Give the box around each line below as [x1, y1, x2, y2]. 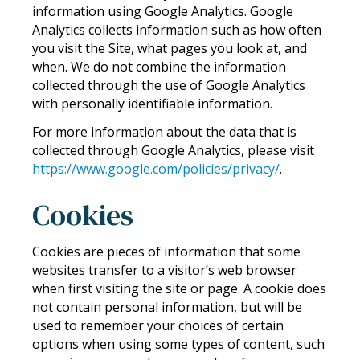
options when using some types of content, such [32, 334, 325, 353]
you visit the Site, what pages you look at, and [32, 39, 307, 57]
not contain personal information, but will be [32, 297, 302, 316]
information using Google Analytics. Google [32, 2, 293, 20]
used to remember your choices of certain [32, 316, 284, 334]
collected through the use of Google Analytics [32, 76, 305, 94]
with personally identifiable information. [32, 94, 272, 112]
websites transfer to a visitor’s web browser [32, 260, 297, 279]
